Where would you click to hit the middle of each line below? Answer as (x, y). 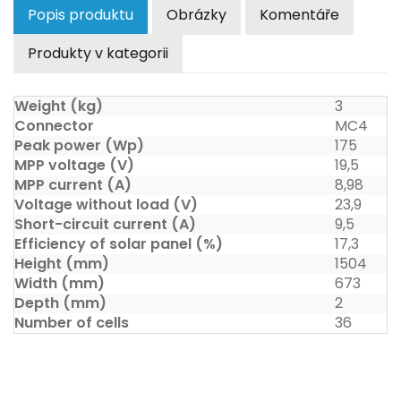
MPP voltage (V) (74, 165)
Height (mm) (62, 264)
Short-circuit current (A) (105, 224)
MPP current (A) (73, 185)
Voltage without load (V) (106, 205)
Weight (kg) (59, 106)
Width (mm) (60, 283)
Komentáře (299, 15)
